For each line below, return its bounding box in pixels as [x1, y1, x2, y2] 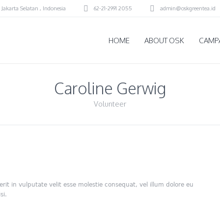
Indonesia [43, 4, 66, 12]
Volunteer [94, 99, 126, 109]
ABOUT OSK [144, 35, 184, 45]
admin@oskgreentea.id [160, 4, 216, 12]
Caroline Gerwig [54, 78, 166, 98]
